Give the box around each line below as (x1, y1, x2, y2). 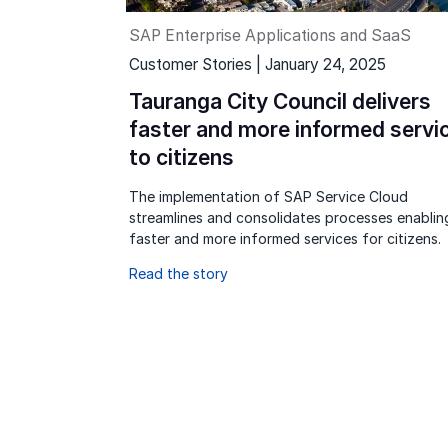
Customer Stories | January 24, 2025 (128, 55, 386, 75)
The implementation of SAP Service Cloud (128, 188, 408, 206)
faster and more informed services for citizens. (128, 230, 441, 248)
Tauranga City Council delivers (128, 89, 431, 115)
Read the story (128, 265, 228, 283)
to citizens (128, 145, 234, 171)
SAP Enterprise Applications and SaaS (128, 25, 411, 45)
